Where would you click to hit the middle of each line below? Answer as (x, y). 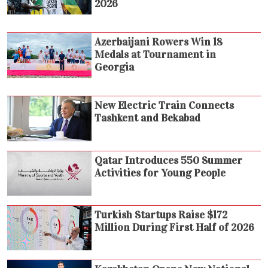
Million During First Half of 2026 (175, 227)
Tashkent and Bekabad (148, 118)
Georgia (115, 67)
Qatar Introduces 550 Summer (169, 160)
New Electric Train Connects (165, 106)
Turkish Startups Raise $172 (161, 214)
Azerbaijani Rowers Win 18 (159, 42)
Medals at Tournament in (156, 55)
